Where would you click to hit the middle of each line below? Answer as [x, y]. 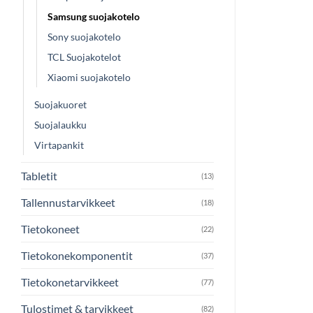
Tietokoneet [50, 228]
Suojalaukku [60, 124]
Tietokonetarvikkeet [70, 282]
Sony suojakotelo [84, 36]
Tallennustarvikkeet [68, 202]
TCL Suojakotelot [84, 57]
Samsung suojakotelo [94, 16]
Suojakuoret [60, 104]
